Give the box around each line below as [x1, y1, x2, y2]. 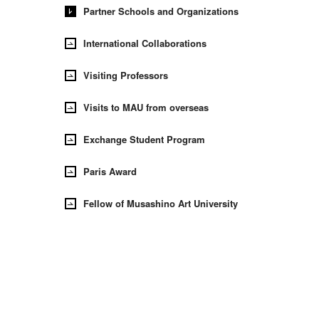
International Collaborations [83, 36, 206, 50]
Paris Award [83, 164, 137, 178]
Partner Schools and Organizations [83, 4, 239, 18]
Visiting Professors [83, 68, 168, 82]
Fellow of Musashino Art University [83, 196, 238, 210]
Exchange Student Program [83, 132, 205, 146]
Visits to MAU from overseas [83, 100, 209, 114]
